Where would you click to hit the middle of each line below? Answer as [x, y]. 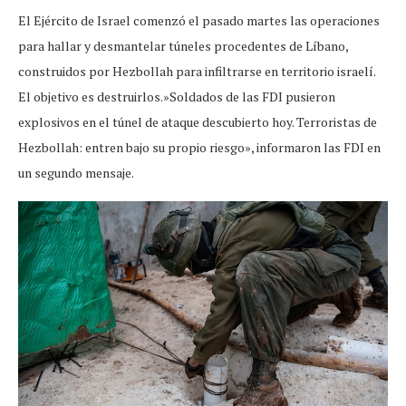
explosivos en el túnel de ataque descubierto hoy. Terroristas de [198, 121]
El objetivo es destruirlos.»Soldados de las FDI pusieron [177, 96]
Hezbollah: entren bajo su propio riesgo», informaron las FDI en [199, 147]
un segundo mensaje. [76, 172]
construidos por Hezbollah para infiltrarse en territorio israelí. [197, 71]
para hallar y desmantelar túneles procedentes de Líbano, [183, 45]
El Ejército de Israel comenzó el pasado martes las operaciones [199, 20]
